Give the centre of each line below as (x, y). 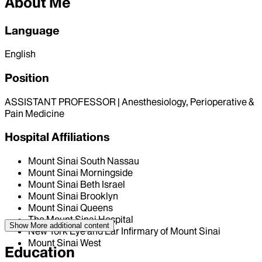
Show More (28, 225)
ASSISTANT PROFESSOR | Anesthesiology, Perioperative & (130, 101)
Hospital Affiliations (57, 137)
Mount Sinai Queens (70, 208)
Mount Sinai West (65, 243)
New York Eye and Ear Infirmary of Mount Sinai (124, 231)
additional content (78, 225)
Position (27, 78)
